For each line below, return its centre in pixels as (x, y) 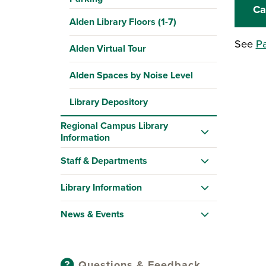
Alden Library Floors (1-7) (123, 22)
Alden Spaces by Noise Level (131, 75)
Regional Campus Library (114, 126)
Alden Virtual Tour (108, 48)
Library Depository (109, 102)
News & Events (92, 214)
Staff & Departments (104, 161)
